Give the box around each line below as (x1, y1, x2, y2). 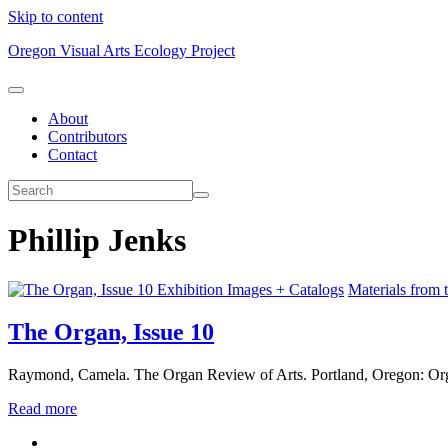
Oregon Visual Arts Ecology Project (8, 42, 235, 59)
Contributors (48, 128, 127, 145)
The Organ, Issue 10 (8, 318, 214, 345)
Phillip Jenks (8, 222, 186, 259)
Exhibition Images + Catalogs (157, 280, 344, 298)
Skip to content (8, 8, 103, 25)
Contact (48, 146, 97, 163)
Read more (8, 399, 77, 417)
